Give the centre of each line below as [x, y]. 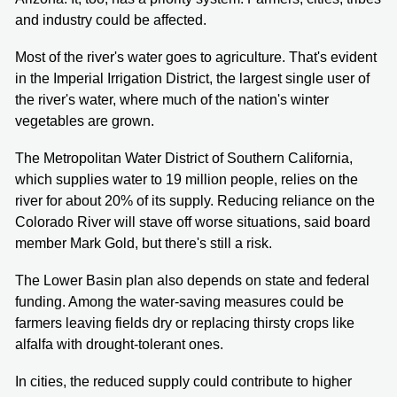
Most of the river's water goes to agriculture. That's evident [196, 57]
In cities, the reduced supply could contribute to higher [183, 381]
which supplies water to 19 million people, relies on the [187, 179]
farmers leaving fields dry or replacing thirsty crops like [185, 323]
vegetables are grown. [85, 121]
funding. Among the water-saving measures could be [179, 301]
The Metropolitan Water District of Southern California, [184, 158]
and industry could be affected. [111, 19]
